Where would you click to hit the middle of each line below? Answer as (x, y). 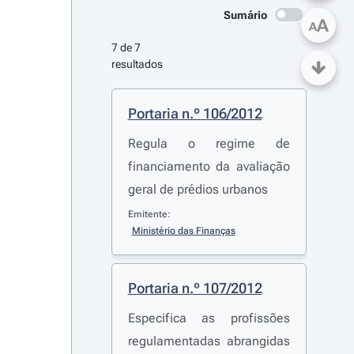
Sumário (245, 15)
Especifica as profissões (209, 318)
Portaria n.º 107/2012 (195, 288)
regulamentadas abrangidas (209, 341)
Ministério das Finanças (183, 231)
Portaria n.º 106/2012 (195, 113)
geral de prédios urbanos (198, 189)
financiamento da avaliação (209, 166)
